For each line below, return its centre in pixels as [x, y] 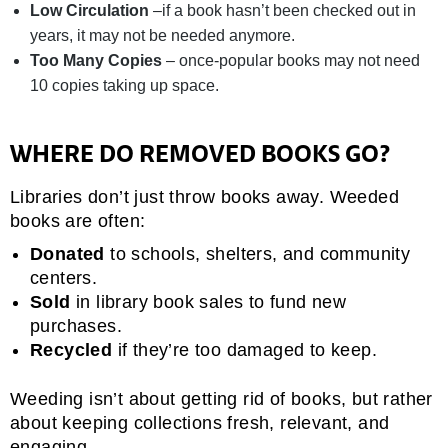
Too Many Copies [96, 61]
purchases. [76, 325]
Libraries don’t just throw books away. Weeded [204, 196]
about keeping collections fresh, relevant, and [200, 423]
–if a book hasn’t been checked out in [282, 11]
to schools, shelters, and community [257, 253]
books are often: [80, 220]
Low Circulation [89, 11]
